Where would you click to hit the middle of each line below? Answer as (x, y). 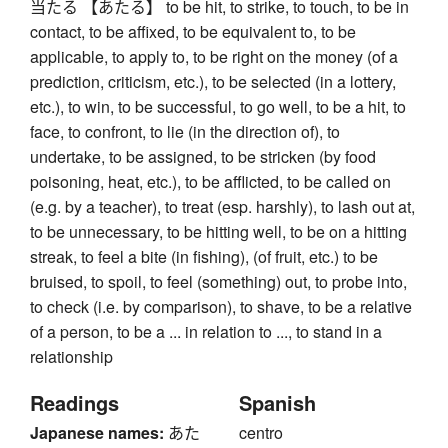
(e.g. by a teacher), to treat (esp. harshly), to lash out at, (222, 207)
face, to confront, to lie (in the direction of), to (185, 132)
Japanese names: (97, 433)
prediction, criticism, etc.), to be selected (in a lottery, (213, 82)
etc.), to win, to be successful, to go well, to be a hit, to (218, 107)
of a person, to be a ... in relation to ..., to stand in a (206, 332)
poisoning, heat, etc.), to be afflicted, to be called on (210, 182)
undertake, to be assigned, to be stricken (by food (203, 157)
